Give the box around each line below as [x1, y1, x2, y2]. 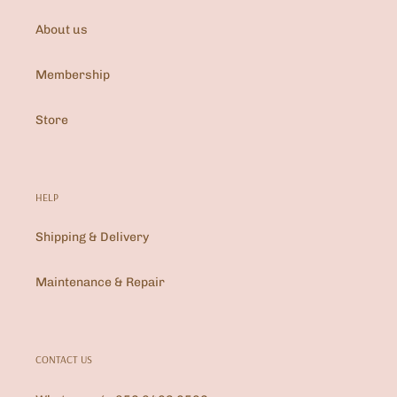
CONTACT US [35, 353, 92, 367]
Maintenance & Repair [35, 275, 165, 291]
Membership [35, 66, 110, 82]
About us [35, 21, 88, 37]
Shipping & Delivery [35, 230, 149, 245]
